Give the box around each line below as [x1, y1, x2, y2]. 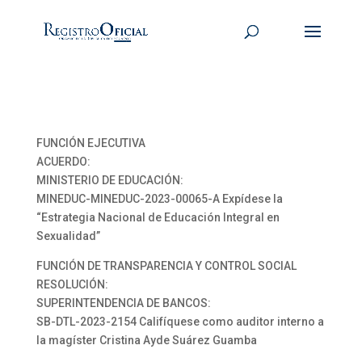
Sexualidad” [36, 229, 100, 242]
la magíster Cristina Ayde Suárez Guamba [36, 334, 257, 347]
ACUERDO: [36, 155, 90, 168]
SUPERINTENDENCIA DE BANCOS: [36, 297, 211, 309]
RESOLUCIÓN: [36, 278, 108, 291]
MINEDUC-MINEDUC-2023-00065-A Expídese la [36, 192, 283, 205]
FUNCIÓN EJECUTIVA [36, 137, 145, 149]
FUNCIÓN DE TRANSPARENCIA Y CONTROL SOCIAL [36, 259, 297, 272]
